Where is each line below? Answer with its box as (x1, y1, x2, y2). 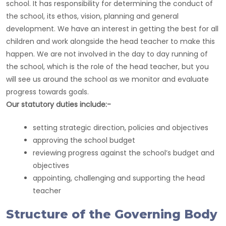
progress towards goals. (6, 87, 89, 97)
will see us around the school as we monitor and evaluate (6, 74, 209, 84)
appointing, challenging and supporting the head (33, 173, 205, 183)
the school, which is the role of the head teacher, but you (6, 62, 209, 72)
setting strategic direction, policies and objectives (33, 123, 208, 133)
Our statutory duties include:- (6, 99, 111, 109)
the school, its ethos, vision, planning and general (6, 11, 179, 21)
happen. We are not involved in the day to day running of (6, 49, 208, 59)
